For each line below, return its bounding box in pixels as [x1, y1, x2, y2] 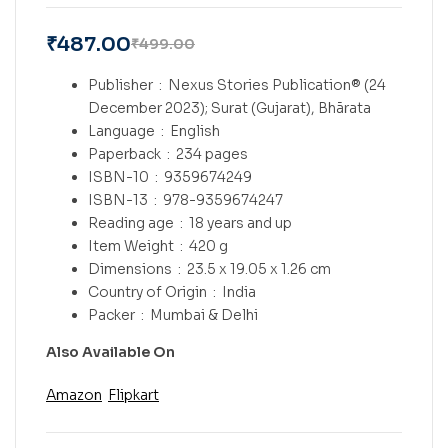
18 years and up [189, 213, 292, 232]
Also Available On [46, 342, 175, 361]
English [170, 121, 220, 140]
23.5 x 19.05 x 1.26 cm [187, 259, 331, 278]
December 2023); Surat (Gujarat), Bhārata [88, 98, 371, 117]
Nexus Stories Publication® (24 [168, 75, 386, 94]
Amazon [46, 385, 102, 404]
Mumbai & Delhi [150, 305, 258, 324]
